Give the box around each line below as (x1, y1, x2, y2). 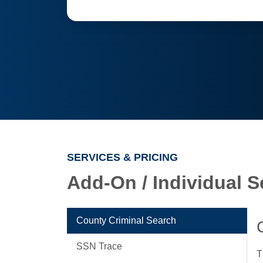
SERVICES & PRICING (67, 151, 178, 163)
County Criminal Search (76, 215, 176, 225)
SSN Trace (76, 241, 122, 251)
